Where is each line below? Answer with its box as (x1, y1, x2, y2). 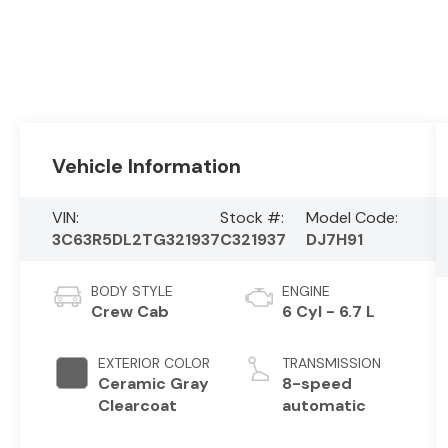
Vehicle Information (52, 152, 242, 179)
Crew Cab (91, 300, 170, 322)
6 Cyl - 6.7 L (282, 300, 376, 322)
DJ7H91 (306, 228, 364, 250)
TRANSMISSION (282, 353, 382, 372)
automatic (282, 394, 367, 416)
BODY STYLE (91, 281, 174, 300)
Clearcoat (98, 394, 178, 416)
